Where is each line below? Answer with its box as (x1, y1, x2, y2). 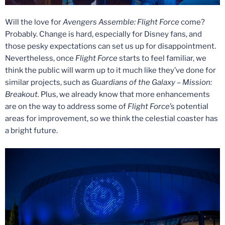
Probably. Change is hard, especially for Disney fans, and (5, 30, 202, 39)
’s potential (170, 102, 208, 111)
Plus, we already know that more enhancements (41, 90, 210, 99)
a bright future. (5, 126, 58, 136)
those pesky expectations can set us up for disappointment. (5, 42, 216, 51)
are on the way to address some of (5, 102, 128, 111)
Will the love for (5, 18, 63, 27)
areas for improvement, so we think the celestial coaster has (5, 114, 218, 124)
